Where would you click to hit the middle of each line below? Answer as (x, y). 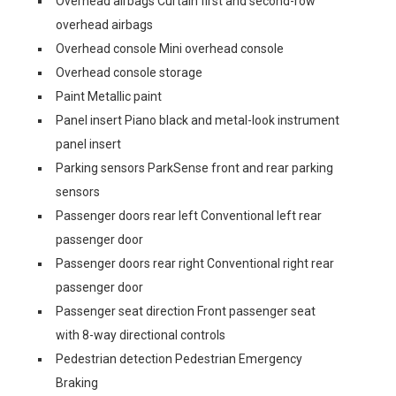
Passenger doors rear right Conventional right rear (195, 263)
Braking (77, 382)
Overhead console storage (129, 72)
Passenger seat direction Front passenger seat (186, 311)
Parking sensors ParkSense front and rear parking (194, 168)
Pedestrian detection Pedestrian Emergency (179, 358)
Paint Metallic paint (109, 96)
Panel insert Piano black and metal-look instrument (198, 120)
